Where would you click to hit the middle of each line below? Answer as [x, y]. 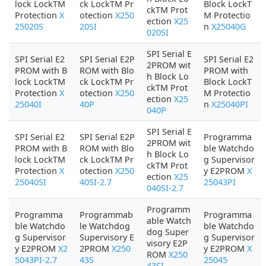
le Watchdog [105, 226]
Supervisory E [107, 237]
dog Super [168, 232]
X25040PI [230, 104]
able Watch [169, 221]
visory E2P [167, 243]
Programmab [106, 215]
